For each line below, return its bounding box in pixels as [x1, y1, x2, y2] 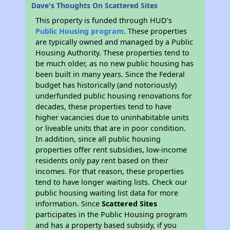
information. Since [35, 199, 102, 208]
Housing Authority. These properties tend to [35, 48, 190, 57]
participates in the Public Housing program [35, 209, 187, 219]
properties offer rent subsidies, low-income [35, 145, 187, 155]
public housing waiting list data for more [35, 188, 179, 198]
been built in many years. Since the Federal [35, 69, 185, 79]
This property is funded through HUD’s [35, 15, 172, 25]
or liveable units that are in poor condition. [35, 123, 186, 133]
